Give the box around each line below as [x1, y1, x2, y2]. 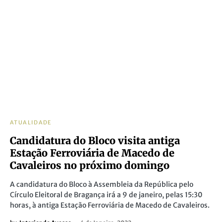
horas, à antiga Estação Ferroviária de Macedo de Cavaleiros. [10, 201, 210, 210]
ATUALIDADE [10, 119, 52, 126]
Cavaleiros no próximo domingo [10, 159, 169, 171]
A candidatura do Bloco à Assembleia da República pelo [10, 180, 193, 189]
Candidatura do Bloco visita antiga [10, 134, 180, 147]
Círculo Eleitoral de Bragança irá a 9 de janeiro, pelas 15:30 [10, 190, 203, 199]
